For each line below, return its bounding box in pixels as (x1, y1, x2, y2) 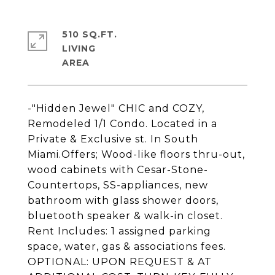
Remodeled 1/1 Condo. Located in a (28, 118, 217, 130)
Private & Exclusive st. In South (28, 133, 198, 145)
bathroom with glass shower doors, (28, 195, 219, 206)
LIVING (62, 43, 96, 54)
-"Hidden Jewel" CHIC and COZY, (28, 103, 204, 114)
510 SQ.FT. (62, 29, 117, 40)
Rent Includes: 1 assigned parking (28, 225, 211, 237)
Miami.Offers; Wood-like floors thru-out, (28, 149, 245, 160)
